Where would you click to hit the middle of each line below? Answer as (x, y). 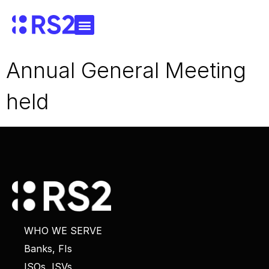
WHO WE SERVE (63, 231)
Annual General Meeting (126, 70)
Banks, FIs (48, 249)
